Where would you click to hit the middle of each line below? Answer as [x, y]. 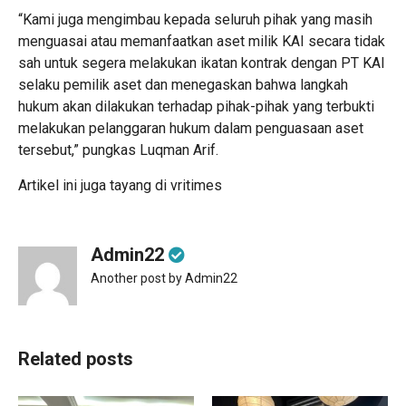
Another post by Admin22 [164, 279]
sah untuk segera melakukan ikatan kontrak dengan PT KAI [202, 63]
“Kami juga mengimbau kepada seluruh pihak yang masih [195, 20]
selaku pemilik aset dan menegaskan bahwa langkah [183, 85]
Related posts [76, 359]
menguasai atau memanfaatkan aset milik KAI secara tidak [202, 42]
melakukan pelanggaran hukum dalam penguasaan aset [191, 129]
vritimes [196, 186]
